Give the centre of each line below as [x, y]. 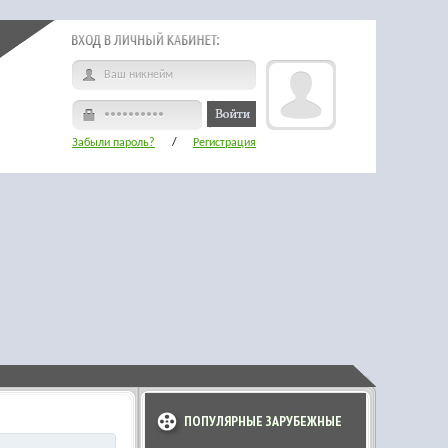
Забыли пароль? [113, 143]
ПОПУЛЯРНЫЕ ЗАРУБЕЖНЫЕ [263, 421]
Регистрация [224, 143]
